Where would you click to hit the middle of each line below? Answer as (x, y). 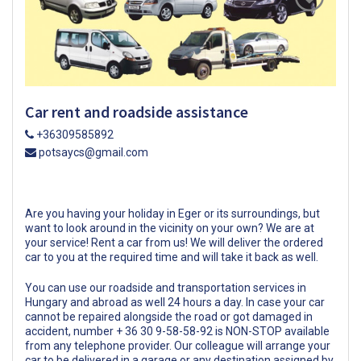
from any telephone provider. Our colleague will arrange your (178, 345)
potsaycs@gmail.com (92, 152)
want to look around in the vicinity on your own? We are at (170, 228)
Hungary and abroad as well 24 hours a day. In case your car (175, 302)
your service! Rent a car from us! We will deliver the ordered (174, 242)
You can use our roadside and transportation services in (166, 287)
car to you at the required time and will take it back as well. (172, 257)
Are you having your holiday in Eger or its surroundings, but (172, 213)
